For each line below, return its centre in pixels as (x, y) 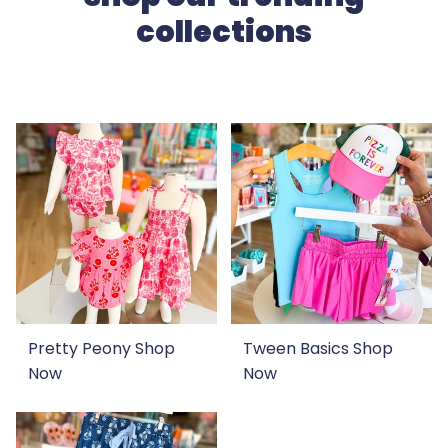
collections (224, 31)
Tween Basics (298, 348)
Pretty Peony (81, 348)
